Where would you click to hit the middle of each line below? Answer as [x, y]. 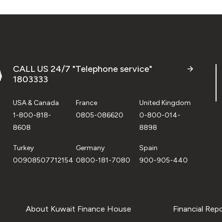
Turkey [23, 148]
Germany [90, 148]
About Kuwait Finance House [78, 209]
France [87, 103]
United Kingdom [165, 103]
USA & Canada [36, 103]
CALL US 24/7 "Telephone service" [83, 69]
